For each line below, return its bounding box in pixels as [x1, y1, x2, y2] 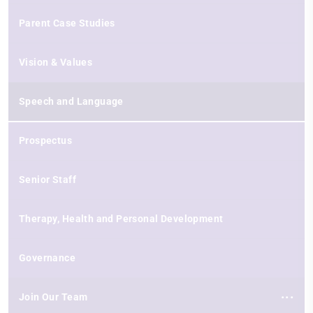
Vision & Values [19, 56, 93, 68]
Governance [19, 252, 76, 263]
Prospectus [19, 134, 73, 146]
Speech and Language [19, 95, 124, 107]
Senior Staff [19, 173, 76, 185]
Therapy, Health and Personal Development [19, 212, 224, 224]
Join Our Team [19, 291, 88, 303]
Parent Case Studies [19, 17, 115, 29]
